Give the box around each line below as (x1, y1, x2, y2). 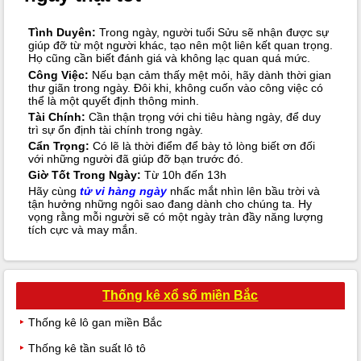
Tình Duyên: (27, 26, 96, 39)
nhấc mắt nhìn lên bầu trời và (166, 185, 320, 198)
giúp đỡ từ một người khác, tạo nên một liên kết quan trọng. (27, 39, 333, 52)
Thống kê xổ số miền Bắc (102, 288, 259, 302)
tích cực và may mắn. (27, 223, 138, 237)
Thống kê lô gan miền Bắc (28, 315, 163, 329)
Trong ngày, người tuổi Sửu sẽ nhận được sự (95, 26, 329, 39)
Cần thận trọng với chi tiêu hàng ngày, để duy (85, 110, 321, 123)
